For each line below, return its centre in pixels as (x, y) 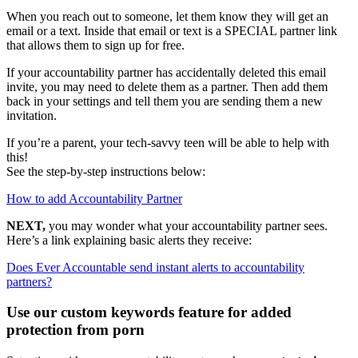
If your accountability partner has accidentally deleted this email (166, 72)
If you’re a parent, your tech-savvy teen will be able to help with (168, 142)
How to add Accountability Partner (94, 198)
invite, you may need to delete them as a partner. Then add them (167, 86)
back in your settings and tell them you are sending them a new (165, 101)
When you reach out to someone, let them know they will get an (167, 16)
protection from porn (78, 330)
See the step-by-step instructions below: (106, 171)
